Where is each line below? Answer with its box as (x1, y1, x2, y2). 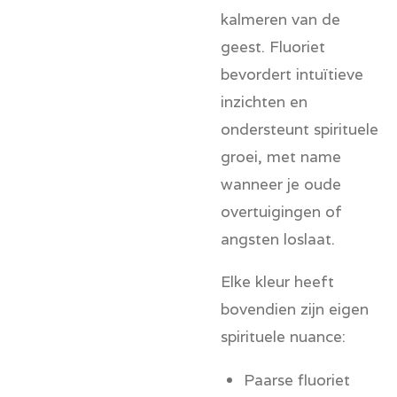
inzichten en (221, 91, 307, 113)
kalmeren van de (221, 9, 340, 30)
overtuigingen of (221, 201, 342, 222)
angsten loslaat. (221, 229, 335, 250)
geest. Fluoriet (221, 36, 325, 58)
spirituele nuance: (221, 326, 346, 347)
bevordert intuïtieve (221, 64, 363, 85)
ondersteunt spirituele (221, 119, 378, 140)
